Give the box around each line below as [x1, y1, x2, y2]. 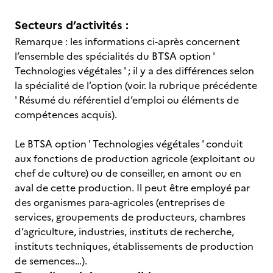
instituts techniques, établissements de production [15, 239, 253, 253]
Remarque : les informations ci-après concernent [15, 34, 240, 49]
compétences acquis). [15, 107, 117, 122]
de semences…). [15, 253, 87, 268]
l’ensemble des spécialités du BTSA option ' [15, 49, 214, 63]
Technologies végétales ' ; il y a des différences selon [15, 63, 254, 78]
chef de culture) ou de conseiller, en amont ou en [15, 166, 241, 180]
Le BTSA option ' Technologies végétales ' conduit [15, 136, 243, 151]
